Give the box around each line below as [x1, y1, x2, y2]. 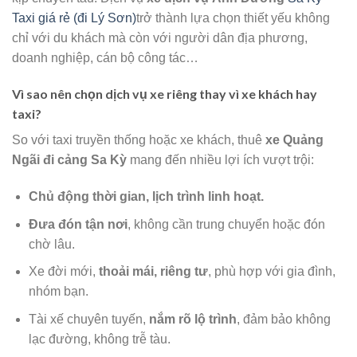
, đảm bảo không [236, 312, 331, 327]
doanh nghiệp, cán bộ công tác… [12, 50, 198, 65]
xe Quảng [265, 133, 324, 147]
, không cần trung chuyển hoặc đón [127, 217, 325, 231]
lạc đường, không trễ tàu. [28, 332, 171, 347]
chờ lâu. [28, 237, 75, 251]
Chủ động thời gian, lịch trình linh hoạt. [28, 190, 264, 204]
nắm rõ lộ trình [148, 312, 237, 327]
